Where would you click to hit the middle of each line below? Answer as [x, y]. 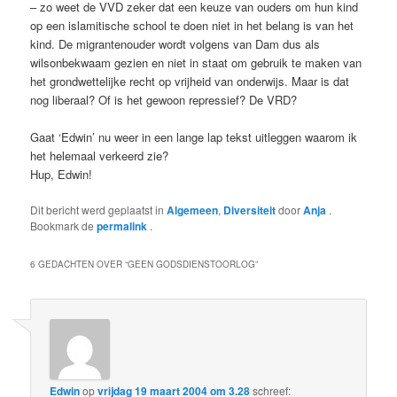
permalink [124, 226]
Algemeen [193, 210]
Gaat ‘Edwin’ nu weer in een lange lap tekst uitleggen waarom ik [194, 137]
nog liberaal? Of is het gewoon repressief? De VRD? [164, 100]
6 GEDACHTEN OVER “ [79, 265]
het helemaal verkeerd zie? [100, 156]
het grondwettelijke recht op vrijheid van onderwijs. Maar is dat [190, 82]
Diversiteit [250, 210]
